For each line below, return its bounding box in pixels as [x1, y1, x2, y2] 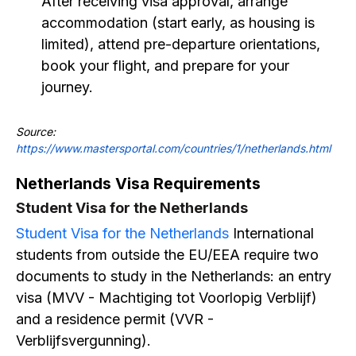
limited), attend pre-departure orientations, [41, 36, 320, 52]
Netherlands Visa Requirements [16, 174, 261, 193]
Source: [16, 125, 56, 138]
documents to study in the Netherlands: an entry [16, 268, 331, 284]
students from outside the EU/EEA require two [16, 246, 319, 263]
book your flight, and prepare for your [41, 57, 289, 74]
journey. [41, 79, 93, 95]
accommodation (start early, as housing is [41, 14, 315, 31]
